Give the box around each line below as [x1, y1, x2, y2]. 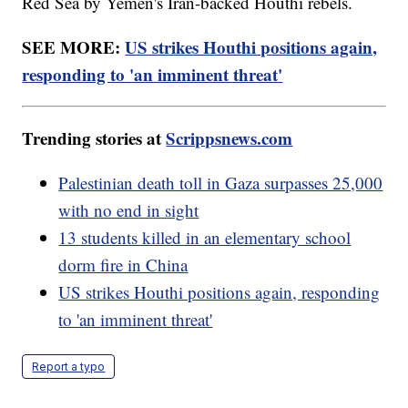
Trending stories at [22, 125, 167, 150]
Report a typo [32, 359, 106, 373]
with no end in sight [58, 198, 199, 221]
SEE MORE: [22, 34, 126, 59]
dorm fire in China [58, 252, 189, 276]
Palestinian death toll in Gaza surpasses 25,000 [58, 170, 383, 194]
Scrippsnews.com [166, 125, 293, 150]
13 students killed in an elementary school [58, 225, 352, 249]
